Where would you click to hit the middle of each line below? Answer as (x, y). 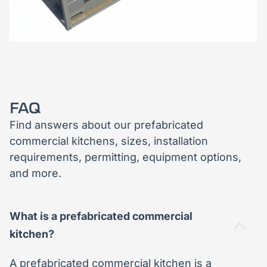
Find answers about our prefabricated (106, 125)
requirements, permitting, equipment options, (125, 157)
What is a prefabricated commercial (101, 216)
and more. (35, 173)
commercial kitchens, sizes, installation (109, 141)
